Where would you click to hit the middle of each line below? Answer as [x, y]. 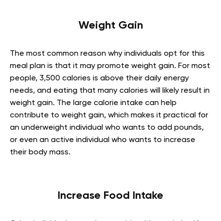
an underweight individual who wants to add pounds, [107, 128]
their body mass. [40, 152]
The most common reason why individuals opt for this [107, 54]
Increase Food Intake [110, 196]
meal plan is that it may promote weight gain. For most [110, 66]
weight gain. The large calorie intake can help [93, 103]
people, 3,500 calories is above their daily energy [99, 78]
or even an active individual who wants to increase [103, 140]
